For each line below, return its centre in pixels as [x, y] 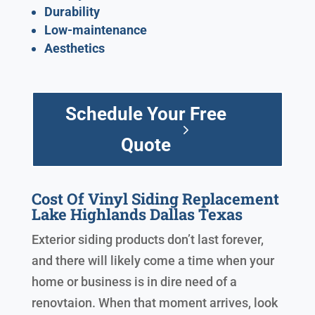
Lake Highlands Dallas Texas [137, 214]
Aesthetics [74, 49]
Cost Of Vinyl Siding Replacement [155, 199]
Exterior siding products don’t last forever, [147, 240]
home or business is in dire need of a [134, 282]
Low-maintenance [95, 30]
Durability [72, 12]
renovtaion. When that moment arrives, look [154, 303]
